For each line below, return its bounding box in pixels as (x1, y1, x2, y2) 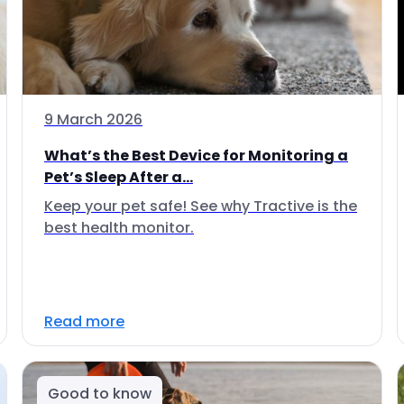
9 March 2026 (44, 109, 142, 130)
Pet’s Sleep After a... (44, 167, 193, 188)
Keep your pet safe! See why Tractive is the (44, 196, 357, 216)
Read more (44, 311, 124, 332)
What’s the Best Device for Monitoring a (44, 145, 348, 166)
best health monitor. (44, 217, 194, 238)
